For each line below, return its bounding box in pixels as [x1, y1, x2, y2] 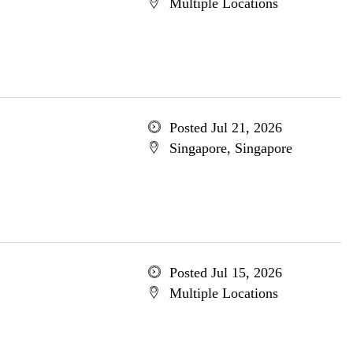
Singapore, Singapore [169, 140, 292, 156]
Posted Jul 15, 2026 [169, 265, 282, 281]
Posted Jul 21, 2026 [169, 120, 282, 136]
